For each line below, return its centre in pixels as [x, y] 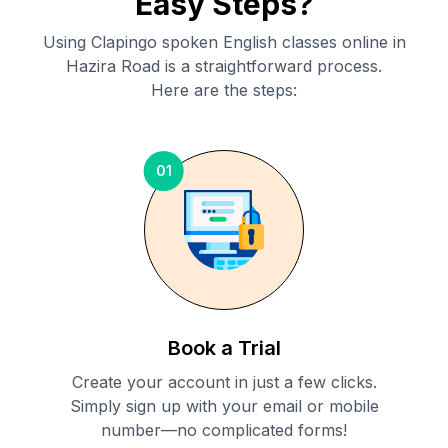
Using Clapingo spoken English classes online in [224, 42]
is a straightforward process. [271, 66]
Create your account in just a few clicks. [224, 382]
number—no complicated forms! [224, 430]
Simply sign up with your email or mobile [224, 406]
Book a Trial [224, 348]
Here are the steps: [224, 90]
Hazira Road [113, 66]
